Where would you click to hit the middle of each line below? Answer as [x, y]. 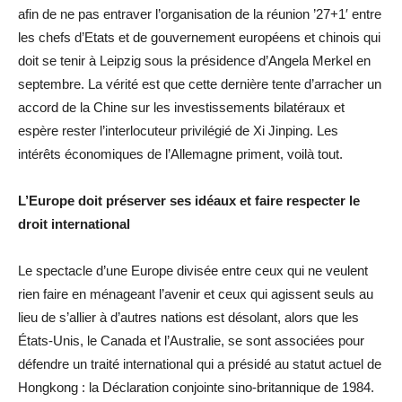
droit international [74, 223]
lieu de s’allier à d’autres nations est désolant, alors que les [188, 317]
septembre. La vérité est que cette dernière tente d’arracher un [200, 83]
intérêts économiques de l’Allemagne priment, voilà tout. [180, 153]
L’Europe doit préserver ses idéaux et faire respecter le [189, 200]
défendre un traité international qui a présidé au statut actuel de [200, 363]
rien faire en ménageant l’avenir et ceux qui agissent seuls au [196, 293]
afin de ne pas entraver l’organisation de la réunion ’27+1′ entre [200, 13]
